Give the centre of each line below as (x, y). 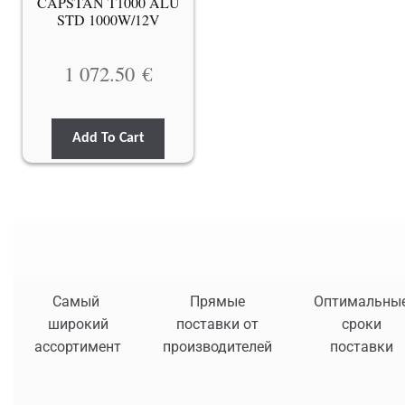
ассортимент (78, 347)
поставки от (217, 325)
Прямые (217, 302)
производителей (217, 347)
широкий (78, 325)
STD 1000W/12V (108, 19)
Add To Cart (108, 138)
